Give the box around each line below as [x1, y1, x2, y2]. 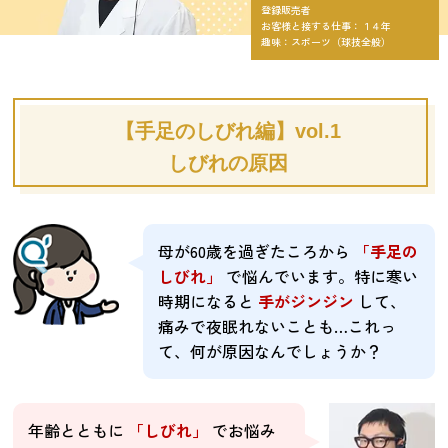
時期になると [157, 288, 258, 313]
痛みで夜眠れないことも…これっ [157, 313, 396, 338]
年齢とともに [28, 417, 129, 442]
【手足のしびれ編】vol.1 [114, 119, 341, 142]
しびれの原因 [167, 151, 288, 174]
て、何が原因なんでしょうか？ [157, 338, 382, 363]
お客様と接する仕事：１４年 [261, 17, 391, 33]
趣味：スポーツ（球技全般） [261, 33, 391, 49]
